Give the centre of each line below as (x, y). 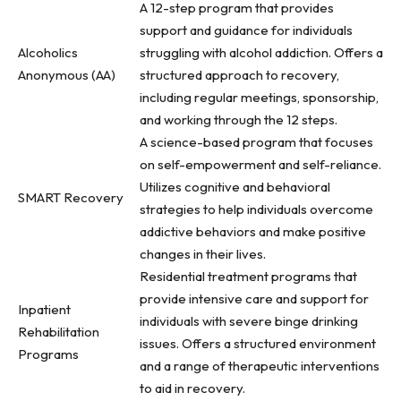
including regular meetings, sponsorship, (259, 97)
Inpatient (44, 309)
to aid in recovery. (192, 388)
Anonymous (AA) (67, 75)
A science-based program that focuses (256, 142)
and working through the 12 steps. (239, 119)
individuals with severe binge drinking (249, 321)
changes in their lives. (203, 254)
